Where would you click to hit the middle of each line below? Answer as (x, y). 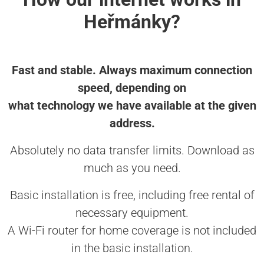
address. (132, 123)
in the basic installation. (132, 248)
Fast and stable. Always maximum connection (132, 70)
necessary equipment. (132, 213)
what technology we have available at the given (132, 106)
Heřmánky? (132, 22)
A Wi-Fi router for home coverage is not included (132, 231)
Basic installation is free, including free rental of (132, 195)
